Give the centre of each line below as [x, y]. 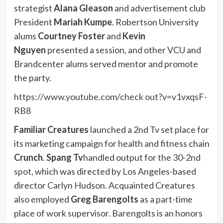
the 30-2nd [179, 157]
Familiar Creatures [51, 129]
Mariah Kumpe [83, 22]
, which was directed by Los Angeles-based [113, 171]
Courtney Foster [71, 36]
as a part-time [165, 199]
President [34, 22]
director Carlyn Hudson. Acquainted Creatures [104, 185]
